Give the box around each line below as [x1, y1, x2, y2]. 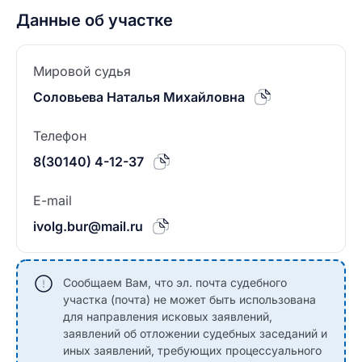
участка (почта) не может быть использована [63, 293, 316, 306]
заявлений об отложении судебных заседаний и [63, 326, 327, 340]
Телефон [33, 128, 86, 144]
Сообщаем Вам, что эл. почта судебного [63, 276, 287, 289]
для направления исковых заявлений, [63, 309, 272, 323]
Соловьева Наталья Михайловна [33, 89, 245, 105]
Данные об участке [16, 11, 173, 30]
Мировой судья [33, 63, 131, 79]
